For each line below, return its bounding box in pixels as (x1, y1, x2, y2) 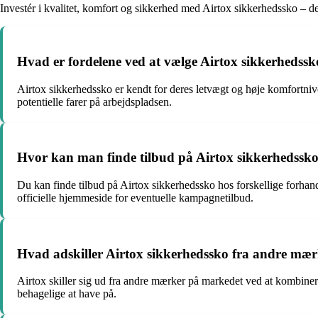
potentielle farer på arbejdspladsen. (17, 95, 172, 108)
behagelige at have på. (17, 287, 116, 300)
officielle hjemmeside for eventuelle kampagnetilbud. (17, 191, 253, 204)
